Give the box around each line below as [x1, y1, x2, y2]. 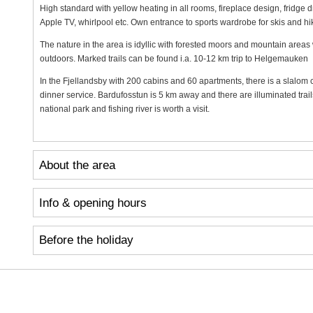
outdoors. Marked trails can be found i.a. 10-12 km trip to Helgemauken [39, 54, 308, 64]
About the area [38, 158, 115, 172]
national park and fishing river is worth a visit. [39, 104, 210, 115]
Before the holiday [38, 233, 133, 247]
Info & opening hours [38, 196, 147, 210]
